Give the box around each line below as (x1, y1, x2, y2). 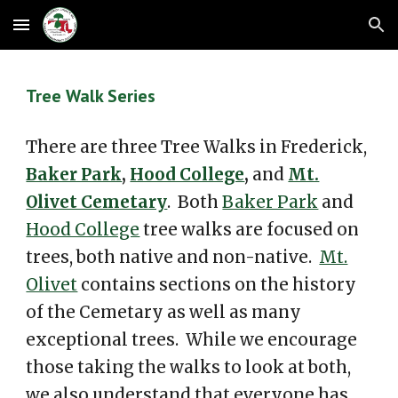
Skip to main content (14, 25, 140, 41)
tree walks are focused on (139, 219, 360, 240)
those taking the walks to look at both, (26, 357, 352, 378)
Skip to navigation (273, 25, 384, 41)
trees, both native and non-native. (26, 247, 320, 267)
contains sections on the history (77, 275, 357, 295)
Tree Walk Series (26, 84, 156, 107)
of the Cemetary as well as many (26, 302, 302, 322)
